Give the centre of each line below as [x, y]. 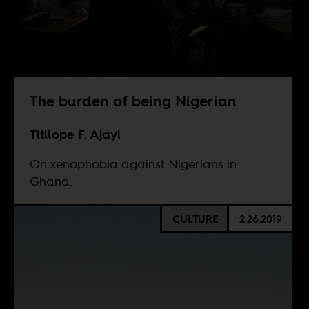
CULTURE [195, 219]
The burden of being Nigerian [133, 101]
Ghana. [51, 181]
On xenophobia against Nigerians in [133, 164]
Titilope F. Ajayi [75, 134]
